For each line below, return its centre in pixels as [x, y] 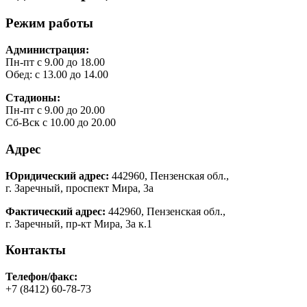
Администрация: [47, 50]
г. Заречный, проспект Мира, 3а [79, 188]
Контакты [36, 250]
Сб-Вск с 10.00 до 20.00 [61, 123]
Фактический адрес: [56, 211]
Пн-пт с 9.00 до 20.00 [55, 110]
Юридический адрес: [57, 175]
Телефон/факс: [41, 276]
